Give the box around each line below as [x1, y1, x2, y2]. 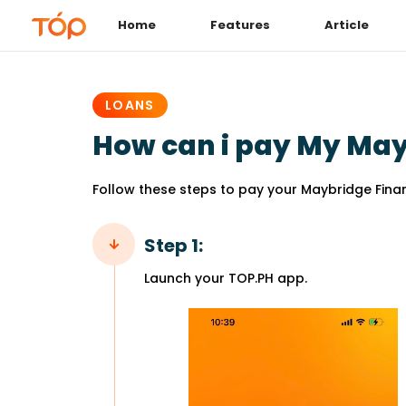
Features [210, 16, 270, 34]
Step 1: [144, 232, 203, 258]
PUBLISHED [92, 52, 171, 69]
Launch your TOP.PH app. [144, 268, 307, 287]
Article [324, 16, 369, 34]
